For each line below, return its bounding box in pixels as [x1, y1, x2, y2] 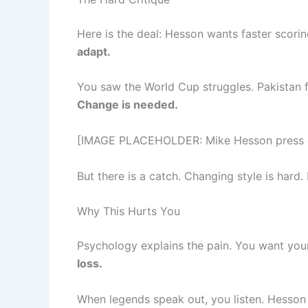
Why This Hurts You [77, 204, 180, 219]
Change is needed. [77, 98, 178, 112]
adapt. [77, 44, 111, 58]
